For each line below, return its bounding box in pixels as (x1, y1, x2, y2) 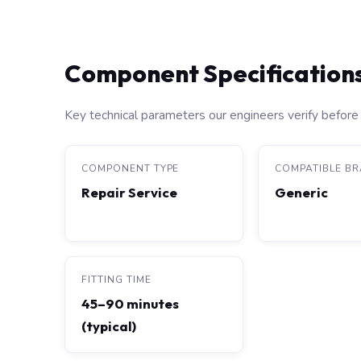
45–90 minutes (81, 295, 179, 312)
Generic (275, 184, 329, 201)
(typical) (81, 317, 136, 334)
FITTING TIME (81, 273, 151, 286)
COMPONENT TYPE (81, 162, 180, 175)
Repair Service (81, 184, 177, 201)
